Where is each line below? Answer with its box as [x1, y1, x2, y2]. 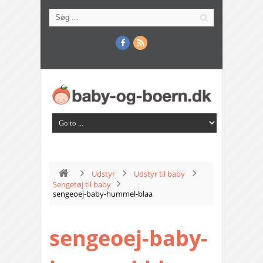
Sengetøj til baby [53, 179, 111, 190]
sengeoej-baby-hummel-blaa [53, 188, 153, 200]
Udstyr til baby [134, 168, 185, 180]
